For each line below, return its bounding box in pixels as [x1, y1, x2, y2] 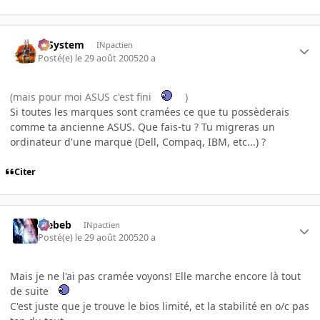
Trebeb [38, 217, 72, 231]
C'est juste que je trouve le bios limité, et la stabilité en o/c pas [10, 299, 309, 314]
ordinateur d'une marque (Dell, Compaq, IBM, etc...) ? [10, 134, 266, 149]
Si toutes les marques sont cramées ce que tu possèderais [10, 104, 289, 119]
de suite [10, 284, 51, 299]
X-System [38, 38, 85, 52]
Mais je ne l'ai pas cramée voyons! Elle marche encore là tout [10, 269, 301, 284]
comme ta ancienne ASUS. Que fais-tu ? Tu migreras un [10, 119, 275, 134]
